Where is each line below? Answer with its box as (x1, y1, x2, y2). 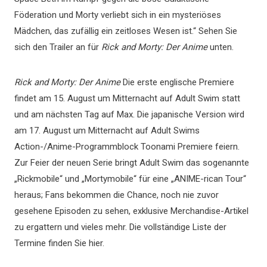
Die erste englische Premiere (123, 77, 234, 88)
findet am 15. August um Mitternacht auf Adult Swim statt (14, 93, 240, 104)
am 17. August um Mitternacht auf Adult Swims (14, 125, 200, 136)
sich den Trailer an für (14, 42, 101, 52)
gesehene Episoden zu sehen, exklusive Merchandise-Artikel (14, 206, 249, 216)
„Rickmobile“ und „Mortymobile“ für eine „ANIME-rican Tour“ (14, 173, 246, 184)
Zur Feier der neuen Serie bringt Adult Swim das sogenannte (14, 157, 249, 168)
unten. (207, 42, 234, 52)
